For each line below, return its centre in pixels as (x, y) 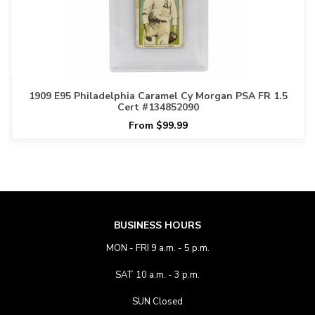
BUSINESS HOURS (157, 226)
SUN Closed (157, 302)
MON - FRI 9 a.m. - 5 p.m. (157, 249)
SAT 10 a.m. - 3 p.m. (157, 275)
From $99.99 (158, 126)
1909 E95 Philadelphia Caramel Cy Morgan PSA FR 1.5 (158, 96)
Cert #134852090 (158, 108)
